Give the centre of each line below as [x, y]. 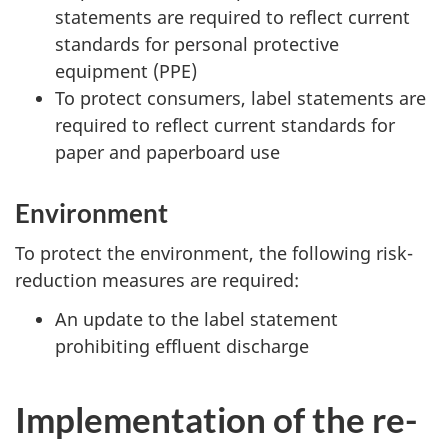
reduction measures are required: [157, 280]
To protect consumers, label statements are [240, 97]
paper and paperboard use [167, 151]
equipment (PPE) [126, 70]
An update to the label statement [196, 318]
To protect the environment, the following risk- [214, 253]
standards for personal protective [197, 43]
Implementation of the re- [216, 418]
